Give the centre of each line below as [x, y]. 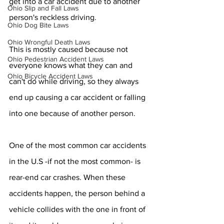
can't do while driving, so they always [75, 81]
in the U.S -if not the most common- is [76, 161]
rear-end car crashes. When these [68, 177]
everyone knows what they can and [72, 65]
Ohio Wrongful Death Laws [49, 42]
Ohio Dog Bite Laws [38, 25]
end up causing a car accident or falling [78, 97]
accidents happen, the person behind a [78, 193]
